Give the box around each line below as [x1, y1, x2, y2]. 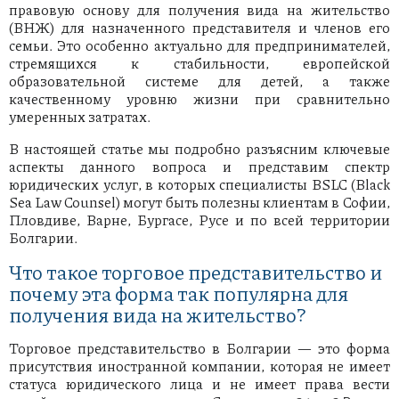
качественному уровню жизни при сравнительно [9, 88, 390, 110]
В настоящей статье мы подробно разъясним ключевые [9, 138, 390, 159]
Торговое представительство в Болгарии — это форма [9, 338, 390, 359]
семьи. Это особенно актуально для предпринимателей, [9, 35, 390, 56]
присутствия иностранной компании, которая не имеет [9, 355, 390, 377]
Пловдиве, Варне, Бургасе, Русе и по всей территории [9, 209, 390, 231]
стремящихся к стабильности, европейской [9, 53, 390, 74]
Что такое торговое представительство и [9, 257, 382, 287]
